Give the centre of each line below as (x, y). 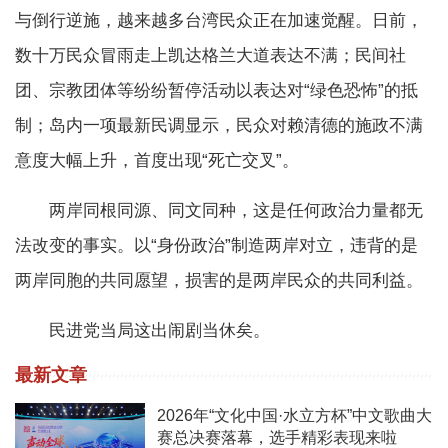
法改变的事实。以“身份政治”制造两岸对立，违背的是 (216, 246)
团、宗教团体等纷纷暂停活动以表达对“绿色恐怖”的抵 (216, 91)
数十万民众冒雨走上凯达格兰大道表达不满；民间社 (210, 56)
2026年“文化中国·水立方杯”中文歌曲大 (294, 416)
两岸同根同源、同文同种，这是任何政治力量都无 (219, 211)
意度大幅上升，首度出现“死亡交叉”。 (157, 161)
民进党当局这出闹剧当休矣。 (142, 331)
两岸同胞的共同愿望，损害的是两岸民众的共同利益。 (219, 281)
